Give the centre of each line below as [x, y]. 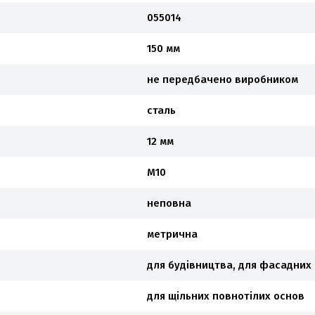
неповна [169, 203]
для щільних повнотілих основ [226, 296]
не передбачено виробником [223, 79]
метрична [172, 234]
